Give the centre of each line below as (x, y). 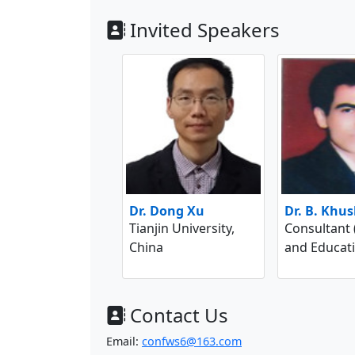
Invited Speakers (205, 29)
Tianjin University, (182, 228)
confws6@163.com (192, 341)
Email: (124, 341)
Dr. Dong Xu (167, 210)
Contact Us (179, 315)
